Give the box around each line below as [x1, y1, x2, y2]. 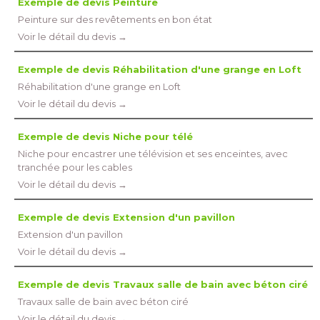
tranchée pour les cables [18, 161, 132, 173]
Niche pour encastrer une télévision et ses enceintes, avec [18, 148, 288, 159]
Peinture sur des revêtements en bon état [18, 14, 212, 25]
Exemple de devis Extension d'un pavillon [18, 211, 235, 223]
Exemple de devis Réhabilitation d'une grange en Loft [18, 64, 301, 75]
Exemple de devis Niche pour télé [18, 131, 193, 142]
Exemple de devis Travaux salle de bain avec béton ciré [18, 279, 308, 290]
